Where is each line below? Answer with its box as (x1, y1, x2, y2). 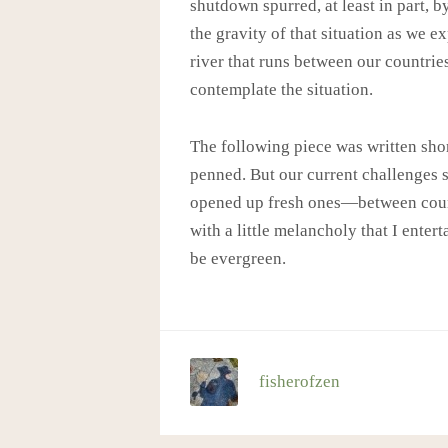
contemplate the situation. (189, 79, 373, 99)
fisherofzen (259, 371, 341, 391)
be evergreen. (189, 249, 286, 269)
